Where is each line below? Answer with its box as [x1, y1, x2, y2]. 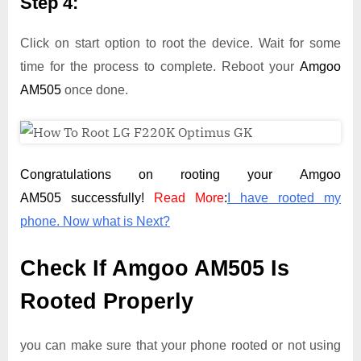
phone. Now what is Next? [20, 214, 170, 228]
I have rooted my [227, 190, 341, 205]
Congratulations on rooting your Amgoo [20, 167, 341, 181]
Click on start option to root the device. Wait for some [20, 35, 341, 50]
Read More [154, 190, 224, 205]
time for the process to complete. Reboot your [20, 59, 300, 73]
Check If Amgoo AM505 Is [20, 255, 289, 280]
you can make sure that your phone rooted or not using [20, 338, 341, 353]
